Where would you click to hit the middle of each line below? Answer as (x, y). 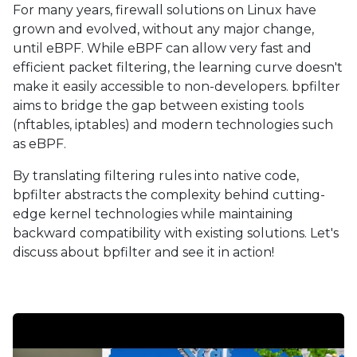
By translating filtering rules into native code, (156, 176)
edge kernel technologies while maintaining (153, 214)
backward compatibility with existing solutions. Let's (176, 233)
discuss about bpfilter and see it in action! (143, 252)
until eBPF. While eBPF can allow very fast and (162, 48)
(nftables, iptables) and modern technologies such (173, 125)
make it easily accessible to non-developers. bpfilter (177, 86)
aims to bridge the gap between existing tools (158, 106)
